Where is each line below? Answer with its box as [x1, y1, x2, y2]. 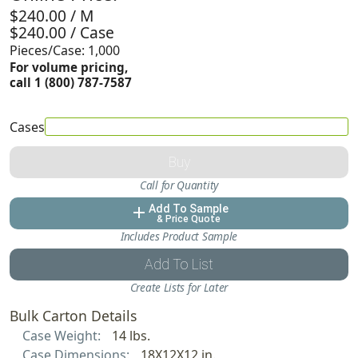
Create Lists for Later [129, 279, 229, 295]
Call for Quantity [140, 177, 218, 193]
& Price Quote [157, 213, 221, 225]
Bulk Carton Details [10, 305, 137, 325]
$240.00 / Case [10, 21, 114, 43]
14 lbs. [111, 326, 150, 344]
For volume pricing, [10, 58, 128, 75]
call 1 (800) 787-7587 [10, 74, 132, 90]
